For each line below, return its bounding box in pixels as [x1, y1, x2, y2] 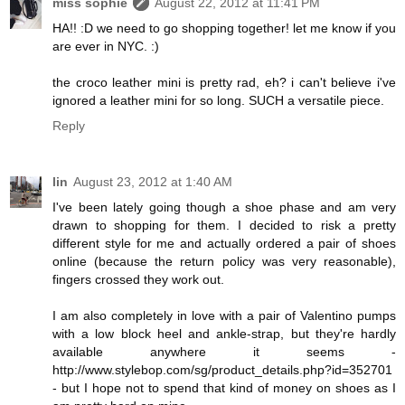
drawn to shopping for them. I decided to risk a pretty [52, 217, 396, 232]
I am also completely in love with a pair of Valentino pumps [52, 307, 396, 323]
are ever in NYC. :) [52, 38, 159, 53]
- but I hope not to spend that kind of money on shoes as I [52, 380, 396, 395]
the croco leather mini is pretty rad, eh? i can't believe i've [52, 74, 396, 89]
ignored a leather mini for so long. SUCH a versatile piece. [52, 92, 384, 108]
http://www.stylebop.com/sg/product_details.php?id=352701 [52, 362, 392, 377]
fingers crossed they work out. [52, 271, 224, 287]
